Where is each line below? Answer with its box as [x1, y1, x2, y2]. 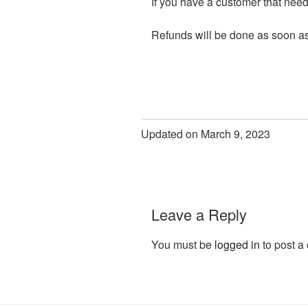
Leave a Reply [151, 203, 247, 225]
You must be [151, 236, 214, 252]
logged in [214, 236, 260, 252]
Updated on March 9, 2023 [141, 126, 270, 142]
